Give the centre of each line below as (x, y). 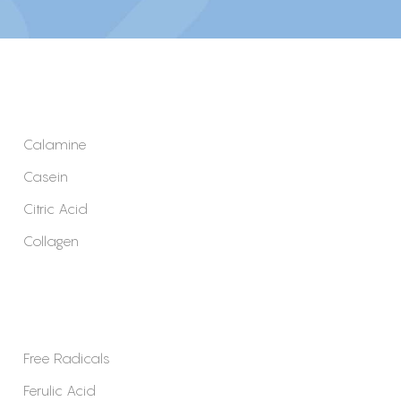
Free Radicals (67, 358)
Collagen (51, 240)
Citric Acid (55, 208)
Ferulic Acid (60, 390)
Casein (46, 176)
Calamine (55, 144)
